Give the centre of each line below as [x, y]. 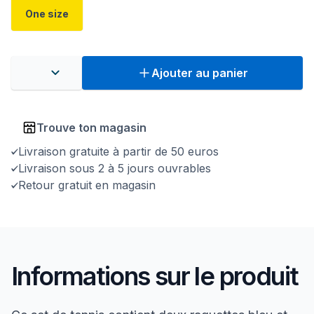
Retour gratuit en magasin [87, 185]
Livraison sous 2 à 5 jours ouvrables [115, 168]
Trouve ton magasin [91, 128]
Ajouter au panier [199, 73]
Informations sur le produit [155, 276]
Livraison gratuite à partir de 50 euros [118, 151]
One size [47, 14]
